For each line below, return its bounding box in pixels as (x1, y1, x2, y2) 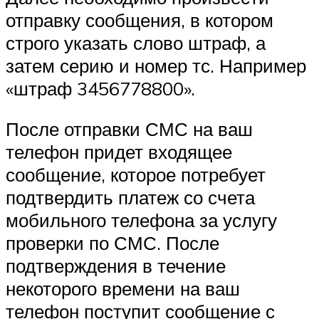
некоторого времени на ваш (6, 277, 240, 300)
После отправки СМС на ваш (6, 117, 253, 141)
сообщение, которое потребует (6, 163, 266, 187)
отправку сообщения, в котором (6, 8, 273, 31)
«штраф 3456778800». (6, 76, 195, 100)
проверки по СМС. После (6, 231, 219, 255)
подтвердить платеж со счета (6, 186, 255, 209)
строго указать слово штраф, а (6, 31, 266, 54)
